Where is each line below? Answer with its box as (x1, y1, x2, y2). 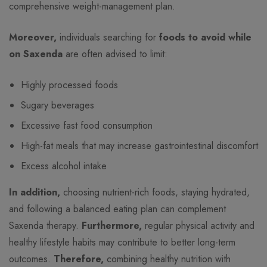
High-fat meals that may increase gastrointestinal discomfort (21, 139, 258, 153)
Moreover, (9, 30, 57, 45)
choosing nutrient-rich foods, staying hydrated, (60, 185, 250, 200)
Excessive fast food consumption (21, 119, 153, 133)
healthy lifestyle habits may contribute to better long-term (9, 235, 235, 250)
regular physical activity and (142, 219, 254, 233)
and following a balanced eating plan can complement (9, 202, 226, 216)
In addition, (9, 185, 60, 200)
